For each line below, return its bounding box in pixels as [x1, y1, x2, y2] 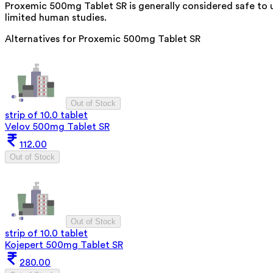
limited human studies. [5, 12, 107, 23]
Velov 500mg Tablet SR [5, 121, 110, 132]
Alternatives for [5, 34, 79, 44]
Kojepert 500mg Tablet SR [5, 239, 123, 250]
